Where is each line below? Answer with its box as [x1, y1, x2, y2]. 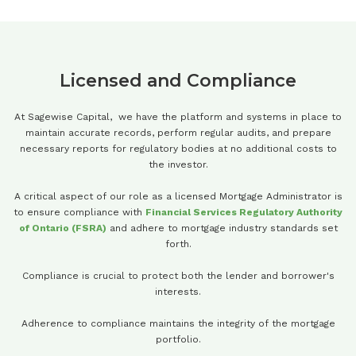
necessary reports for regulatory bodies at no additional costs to [19, 143, 337, 154]
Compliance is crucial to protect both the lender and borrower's [21, 270, 335, 281]
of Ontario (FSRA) [18, 222, 106, 234]
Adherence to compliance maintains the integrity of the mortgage [21, 318, 335, 329]
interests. [155, 286, 201, 297]
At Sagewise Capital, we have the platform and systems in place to [14, 111, 342, 122]
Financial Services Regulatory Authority [145, 207, 342, 218]
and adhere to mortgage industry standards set [106, 222, 338, 234]
